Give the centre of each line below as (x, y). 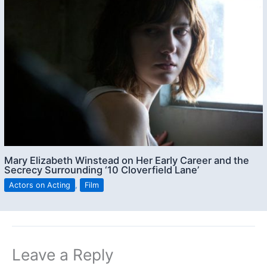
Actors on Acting (40, 185)
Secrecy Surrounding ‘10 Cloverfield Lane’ (102, 170)
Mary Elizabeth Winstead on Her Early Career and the (127, 161)
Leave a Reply (63, 255)
